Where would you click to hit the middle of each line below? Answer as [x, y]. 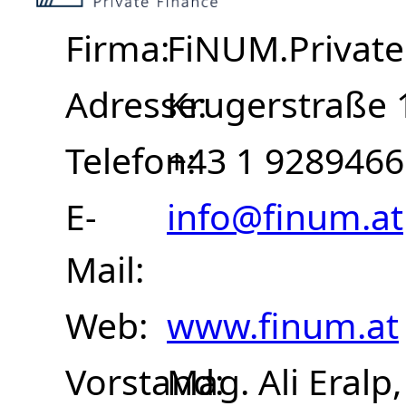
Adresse [131, 104]
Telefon [126, 160]
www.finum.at [283, 325]
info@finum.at [285, 217]
